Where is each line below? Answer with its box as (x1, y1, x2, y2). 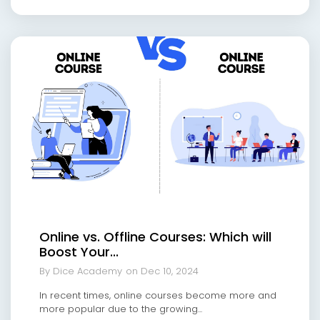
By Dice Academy (39, 264, 122, 279)
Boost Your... (39, 243, 119, 261)
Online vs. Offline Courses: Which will (39, 228, 271, 246)
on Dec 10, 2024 (126, 264, 199, 279)
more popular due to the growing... (39, 302, 202, 316)
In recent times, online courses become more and (39, 289, 276, 303)
